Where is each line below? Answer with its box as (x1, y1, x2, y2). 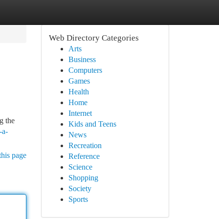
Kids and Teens (68, 120, 116, 128)
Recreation (68, 141, 102, 150)
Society (68, 184, 91, 193)
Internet (68, 109, 92, 117)
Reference (68, 152, 100, 160)
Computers (68, 66, 102, 74)
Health (68, 88, 89, 96)
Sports (68, 195, 88, 203)
